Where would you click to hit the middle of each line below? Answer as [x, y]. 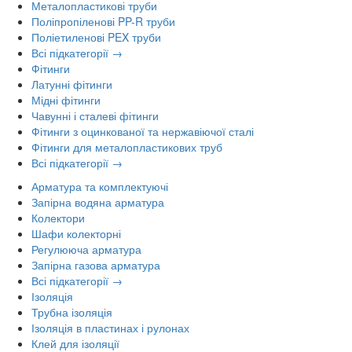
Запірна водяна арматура [98, 202]
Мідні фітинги [66, 99]
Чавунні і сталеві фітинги [95, 115]
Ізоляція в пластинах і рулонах [110, 327]
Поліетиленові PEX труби [96, 37]
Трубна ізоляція [72, 312]
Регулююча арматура [86, 249]
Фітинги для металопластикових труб [127, 147]
